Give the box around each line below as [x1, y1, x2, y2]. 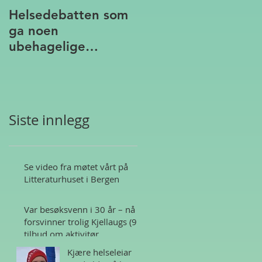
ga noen [9, 23, 58, 39]
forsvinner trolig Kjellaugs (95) [24, 215, 144, 227]
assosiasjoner [9, 54, 89, 70]
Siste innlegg [9, 110, 89, 129]
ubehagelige [9, 39, 85, 54]
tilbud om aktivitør [24, 227, 99, 240]
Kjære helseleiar [67, 246, 132, 258]
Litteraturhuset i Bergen [24, 173, 119, 185]
